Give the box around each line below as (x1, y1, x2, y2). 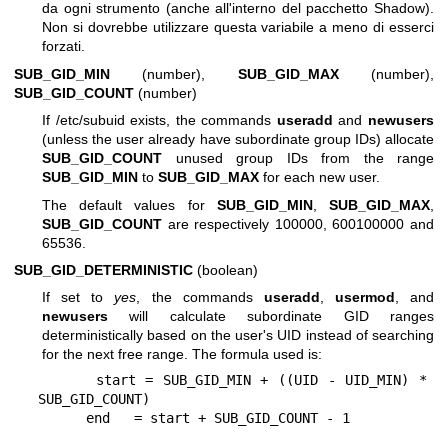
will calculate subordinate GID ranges (108, 308, 434, 325)
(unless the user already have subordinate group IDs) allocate (42, 131, 434, 148)
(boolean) (193, 262, 258, 279)
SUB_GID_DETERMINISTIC (14, 262, 193, 279)
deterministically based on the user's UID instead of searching (42, 327, 434, 344)
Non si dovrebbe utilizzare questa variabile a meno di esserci (42, 19, 434, 36)
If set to (42, 289, 115, 306)
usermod (334, 289, 395, 306)
